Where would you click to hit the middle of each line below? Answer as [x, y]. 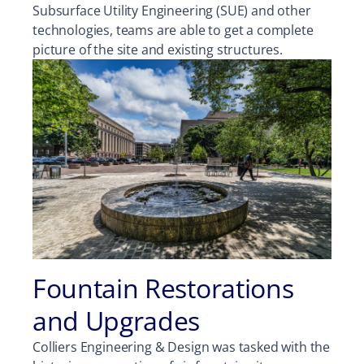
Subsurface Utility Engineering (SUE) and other [172, 11]
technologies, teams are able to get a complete [173, 30]
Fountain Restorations [163, 288]
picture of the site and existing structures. [158, 50]
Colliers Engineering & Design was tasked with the [182, 347]
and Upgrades [117, 320]
